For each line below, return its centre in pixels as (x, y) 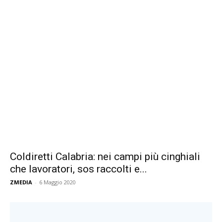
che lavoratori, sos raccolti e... (79, 169)
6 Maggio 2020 (57, 182)
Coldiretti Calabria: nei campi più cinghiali (105, 157)
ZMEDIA (21, 182)
